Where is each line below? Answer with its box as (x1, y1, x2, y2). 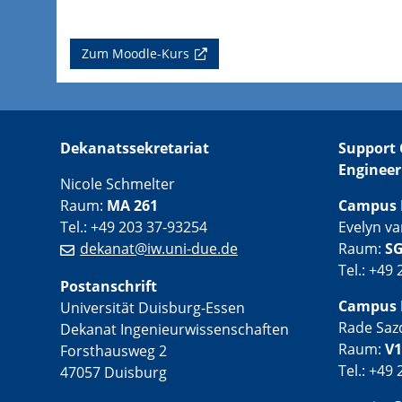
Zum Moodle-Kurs (82, 44, 189, 62)
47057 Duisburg (60, 362, 167, 382)
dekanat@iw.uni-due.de (80, 238, 238, 258)
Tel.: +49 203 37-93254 (60, 216, 207, 237)
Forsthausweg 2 (60, 340, 167, 361)
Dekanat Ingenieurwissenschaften (60, 319, 289, 339)
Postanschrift (60, 275, 157, 296)
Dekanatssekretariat (60, 137, 209, 158)
